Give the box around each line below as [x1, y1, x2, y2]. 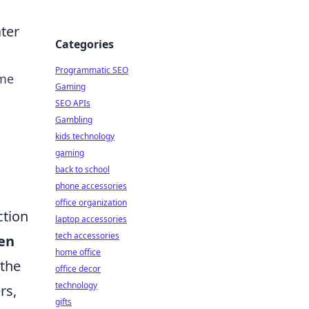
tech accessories [55, 230, 119, 241]
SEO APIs [55, 97, 90, 109]
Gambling [55, 114, 92, 126]
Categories [55, 37, 114, 52]
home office [55, 246, 101, 258]
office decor [55, 263, 101, 275]
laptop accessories [55, 213, 127, 225]
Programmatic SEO [55, 64, 128, 76]
